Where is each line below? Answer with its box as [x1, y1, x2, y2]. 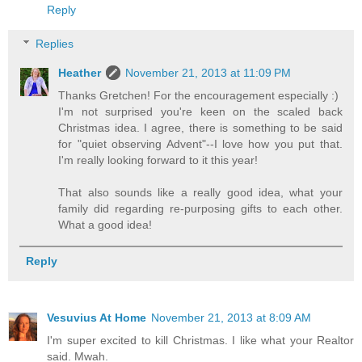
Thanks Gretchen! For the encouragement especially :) [58, 88, 339, 102]
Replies [36, 36, 74, 50]
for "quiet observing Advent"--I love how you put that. [58, 137, 343, 150]
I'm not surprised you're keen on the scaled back [58, 104, 343, 118]
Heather [58, 65, 102, 79]
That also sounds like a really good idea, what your [58, 185, 343, 199]
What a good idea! [58, 217, 153, 231]
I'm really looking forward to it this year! [58, 153, 259, 166]
